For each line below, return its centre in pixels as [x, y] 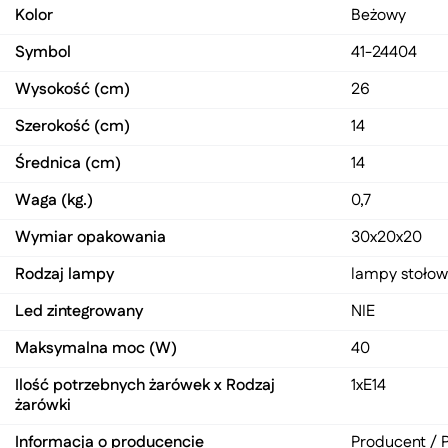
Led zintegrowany [79, 311]
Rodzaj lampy [64, 274]
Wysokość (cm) [72, 89]
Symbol [43, 52]
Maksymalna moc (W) [96, 348]
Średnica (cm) [68, 163]
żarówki [43, 405]
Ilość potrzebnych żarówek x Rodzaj [145, 385]
